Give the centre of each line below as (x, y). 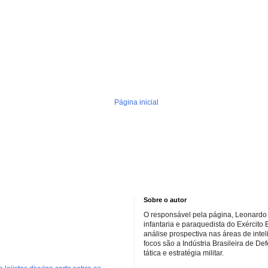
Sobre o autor (165, 200)
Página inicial (136, 103)
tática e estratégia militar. (184, 253)
